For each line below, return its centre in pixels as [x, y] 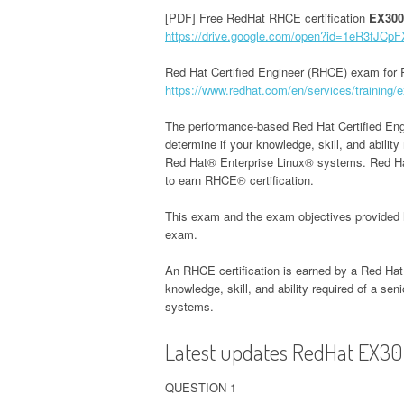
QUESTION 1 [201, 387]
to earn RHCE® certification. [239, 179]
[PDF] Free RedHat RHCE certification [267, 17]
